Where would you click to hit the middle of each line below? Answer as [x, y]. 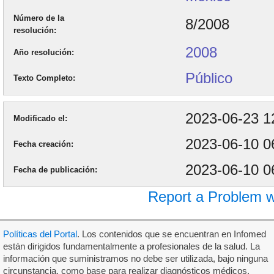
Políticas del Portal [40, 234]
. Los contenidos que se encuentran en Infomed [172, 234]
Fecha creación [42, 144]
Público [209, 78]
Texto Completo [43, 78]
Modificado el [39, 118]
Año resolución [43, 52]
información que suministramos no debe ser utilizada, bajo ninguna [135, 258]
